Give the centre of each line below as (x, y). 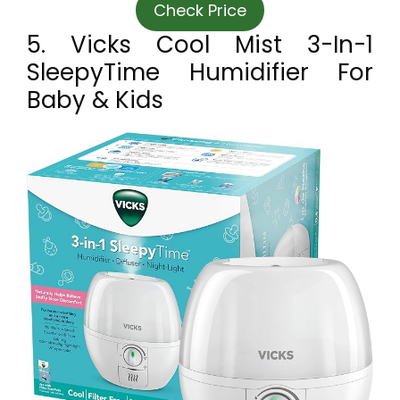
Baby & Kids (95, 100)
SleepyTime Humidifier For (200, 73)
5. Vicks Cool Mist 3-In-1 (200, 45)
